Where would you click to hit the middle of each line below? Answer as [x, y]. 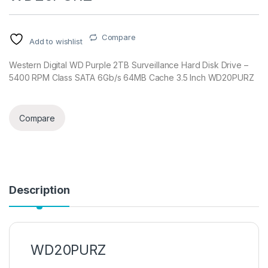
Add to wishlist [56, 42]
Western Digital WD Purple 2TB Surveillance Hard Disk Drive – [129, 65]
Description [39, 190]
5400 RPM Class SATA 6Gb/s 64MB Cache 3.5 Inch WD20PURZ [132, 78]
